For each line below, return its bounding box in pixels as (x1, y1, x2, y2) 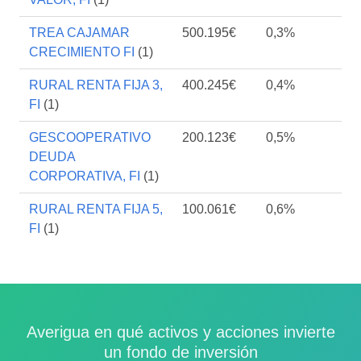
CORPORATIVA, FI (29, 169, 140, 183)
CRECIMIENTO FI (29, 45, 135, 59)
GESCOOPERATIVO (29, 131, 151, 144)
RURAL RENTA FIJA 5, (29, 202, 163, 216)
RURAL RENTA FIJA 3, (29, 78, 163, 92)
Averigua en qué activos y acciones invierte (26, 323, 335, 341)
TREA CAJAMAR (29, 26, 130, 39)
